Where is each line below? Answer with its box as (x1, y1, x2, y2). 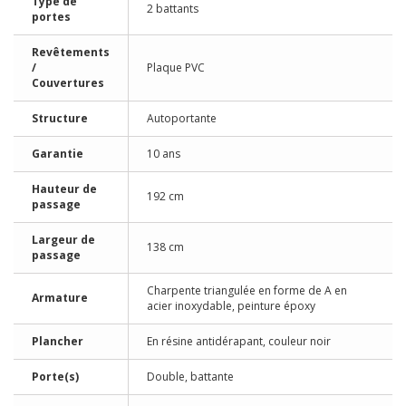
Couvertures (32, 75, 104, 91)
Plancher (32, 333, 83, 349)
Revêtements (32, 44, 110, 60)
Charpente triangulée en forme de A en (147, 283, 347, 298)
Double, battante (147, 369, 234, 384)
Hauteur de (32, 181, 97, 197)
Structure (32, 111, 88, 126)
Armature (32, 290, 88, 305)
